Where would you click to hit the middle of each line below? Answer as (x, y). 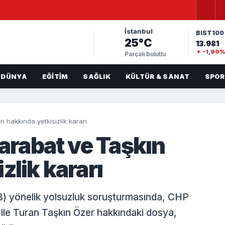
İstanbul (138, 31)
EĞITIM (55, 76)
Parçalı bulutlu (145, 54)
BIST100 (210, 33)
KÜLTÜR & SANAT (157, 76)
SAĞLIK (97, 76)
